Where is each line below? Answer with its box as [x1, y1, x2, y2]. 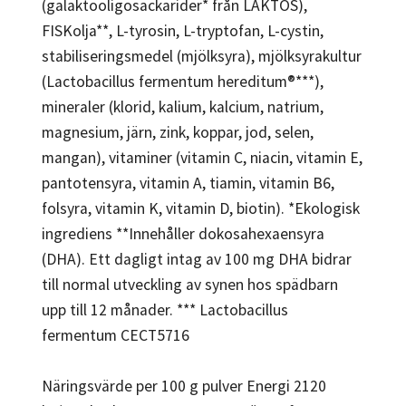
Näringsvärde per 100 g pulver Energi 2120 [42, 375, 326, 396]
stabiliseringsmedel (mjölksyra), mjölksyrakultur [42, 45, 362, 66]
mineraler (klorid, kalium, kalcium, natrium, [42, 96, 324, 117]
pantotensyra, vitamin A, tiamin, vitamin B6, [42, 172, 334, 193]
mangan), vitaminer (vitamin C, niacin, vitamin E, [42, 147, 362, 168]
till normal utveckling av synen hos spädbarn [42, 274, 338, 295]
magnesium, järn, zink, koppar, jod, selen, [42, 121, 314, 142]
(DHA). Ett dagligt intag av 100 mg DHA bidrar [42, 248, 352, 269]
